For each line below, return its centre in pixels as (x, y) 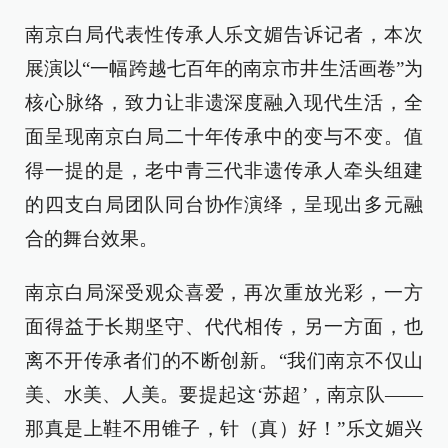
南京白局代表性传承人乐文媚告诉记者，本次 (224, 34)
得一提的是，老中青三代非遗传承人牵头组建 (224, 170)
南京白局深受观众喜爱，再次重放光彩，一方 (224, 292)
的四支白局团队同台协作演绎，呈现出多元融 (224, 204)
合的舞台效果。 (91, 238)
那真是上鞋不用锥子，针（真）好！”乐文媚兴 (224, 428)
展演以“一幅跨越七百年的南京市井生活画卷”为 (224, 68)
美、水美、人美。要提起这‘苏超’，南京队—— (224, 394)
